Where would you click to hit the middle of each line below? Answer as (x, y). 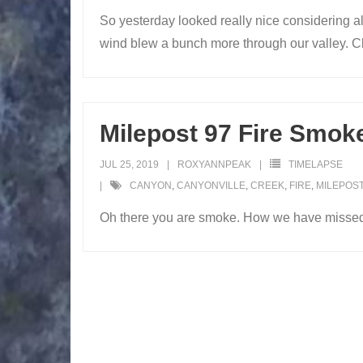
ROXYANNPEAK (214, 165)
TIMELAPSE (316, 165)
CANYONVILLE (211, 186)
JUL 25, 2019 (129, 165)
